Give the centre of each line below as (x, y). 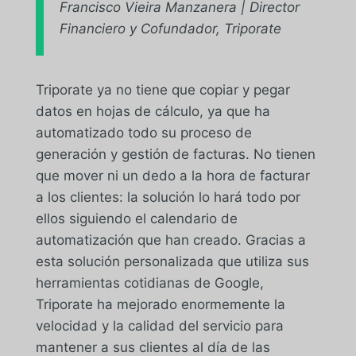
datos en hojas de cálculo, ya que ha (153, 111)
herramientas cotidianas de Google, (149, 282)
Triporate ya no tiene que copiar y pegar (163, 89)
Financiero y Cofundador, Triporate (170, 28)
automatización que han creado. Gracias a (170, 240)
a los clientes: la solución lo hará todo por (168, 197)
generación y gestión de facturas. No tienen (175, 154)
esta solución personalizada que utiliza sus (172, 261)
